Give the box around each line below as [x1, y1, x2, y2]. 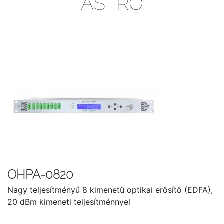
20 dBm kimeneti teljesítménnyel [7, 196, 130, 207]
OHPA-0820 [7, 167, 73, 182]
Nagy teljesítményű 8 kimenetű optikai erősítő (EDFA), [7, 184, 213, 195]
